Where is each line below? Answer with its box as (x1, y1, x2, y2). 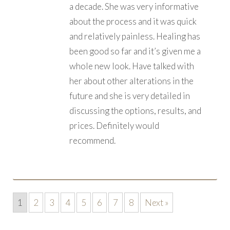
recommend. (69, 135, 116, 146)
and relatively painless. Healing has (69, 30, 200, 42)
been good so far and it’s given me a (69, 45, 201, 56)
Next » (145, 197, 168, 208)
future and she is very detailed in (69, 90, 190, 101)
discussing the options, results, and (69, 105, 201, 116)
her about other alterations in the (69, 75, 194, 86)
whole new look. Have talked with (69, 60, 194, 71)
